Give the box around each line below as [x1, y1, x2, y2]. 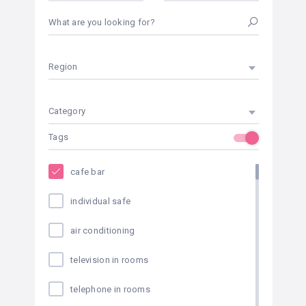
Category [48, 106, 86, 116]
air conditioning [70, 225, 135, 236]
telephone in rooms [70, 284, 151, 294]
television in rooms [70, 255, 149, 265]
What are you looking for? [48, 17, 155, 27]
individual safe [70, 196, 131, 206]
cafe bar [70, 167, 105, 177]
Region [48, 61, 78, 72]
